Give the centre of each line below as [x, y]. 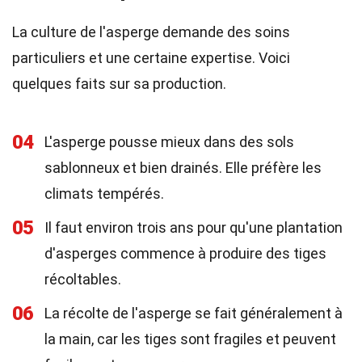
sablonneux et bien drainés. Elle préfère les [183, 168]
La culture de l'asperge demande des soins [151, 32]
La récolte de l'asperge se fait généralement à [194, 313]
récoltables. [83, 279]
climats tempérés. [104, 194]
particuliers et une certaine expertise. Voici [151, 58]
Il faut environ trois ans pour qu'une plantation [194, 227]
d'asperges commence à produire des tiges [185, 253]
